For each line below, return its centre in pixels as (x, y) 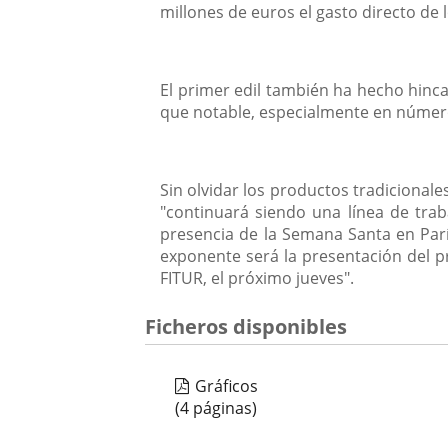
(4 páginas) (216, 408)
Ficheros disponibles (246, 326)
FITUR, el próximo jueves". (257, 278)
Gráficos (227, 386)
